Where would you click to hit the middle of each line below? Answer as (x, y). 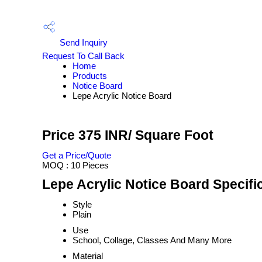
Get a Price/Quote (77, 155)
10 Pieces (90, 165)
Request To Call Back (83, 56)
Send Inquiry (82, 42)
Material (88, 256)
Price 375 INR (85, 135)
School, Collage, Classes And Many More (152, 240)
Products (90, 76)
